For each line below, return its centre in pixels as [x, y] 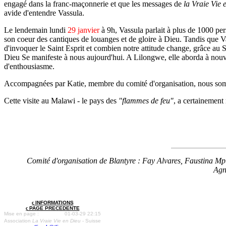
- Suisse [91, 221]
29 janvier [83, 30]
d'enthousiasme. [29, 66]
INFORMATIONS [53, 203]
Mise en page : [21, 214]
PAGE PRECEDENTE [53, 208]
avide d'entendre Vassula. [44, 13]
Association [18, 221]
